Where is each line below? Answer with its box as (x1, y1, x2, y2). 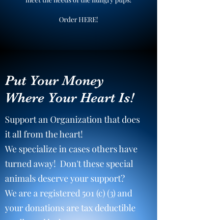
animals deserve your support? (5, 172, 127, 184)
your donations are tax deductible (5, 202, 136, 214)
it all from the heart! (5, 128, 85, 140)
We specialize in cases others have (5, 143, 137, 155)
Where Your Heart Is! (5, 90, 134, 106)
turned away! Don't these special (5, 158, 133, 169)
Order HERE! (59, 15, 98, 24)
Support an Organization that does (5, 113, 140, 125)
